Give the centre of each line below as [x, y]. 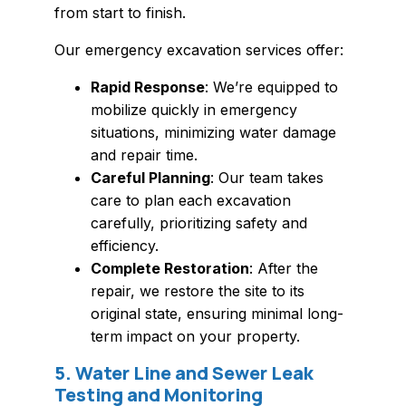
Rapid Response [148, 87]
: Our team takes [267, 178]
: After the [284, 269]
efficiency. [125, 246]
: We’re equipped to [271, 87]
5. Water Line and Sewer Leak [184, 373]
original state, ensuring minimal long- [217, 314]
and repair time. [144, 155]
